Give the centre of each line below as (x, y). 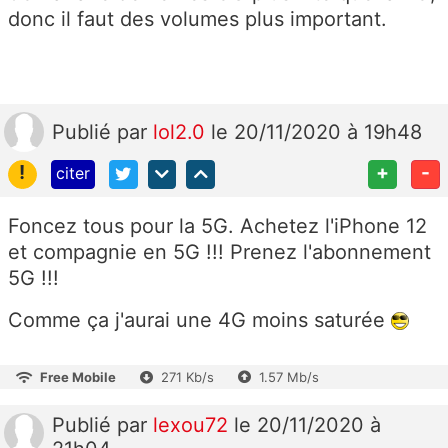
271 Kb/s (187, 376)
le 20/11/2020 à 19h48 (316, 131)
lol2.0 (182, 131)
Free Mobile (78, 376)
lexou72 (193, 424)
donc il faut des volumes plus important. (197, 18)
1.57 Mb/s (289, 376)
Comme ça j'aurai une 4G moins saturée (199, 319)
